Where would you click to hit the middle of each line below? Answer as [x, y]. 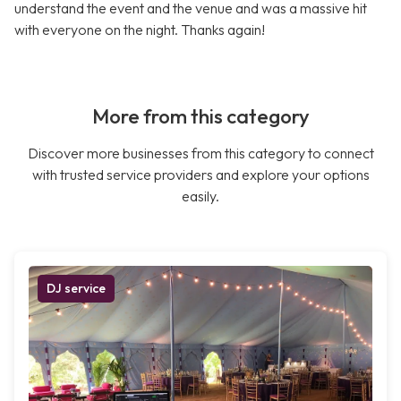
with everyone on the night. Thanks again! [140, 30]
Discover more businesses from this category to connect [200, 154]
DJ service [76, 289]
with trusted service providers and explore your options [200, 175]
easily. [200, 196]
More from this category [200, 117]
